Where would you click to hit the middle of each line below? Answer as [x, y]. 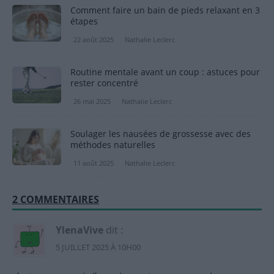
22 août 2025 [94, 39]
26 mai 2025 [92, 101]
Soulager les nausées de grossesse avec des [161, 134]
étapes [84, 21]
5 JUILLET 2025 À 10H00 [98, 247]
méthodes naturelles [113, 145]
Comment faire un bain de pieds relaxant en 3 [165, 10]
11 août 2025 [94, 163]
